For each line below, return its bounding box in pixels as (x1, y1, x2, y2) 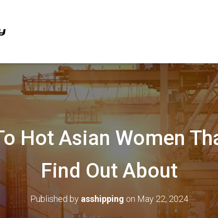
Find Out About (40, 159, 178, 182)
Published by (30, 194, 81, 204)
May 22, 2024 (137, 194, 188, 204)
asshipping (80, 194, 124, 204)
